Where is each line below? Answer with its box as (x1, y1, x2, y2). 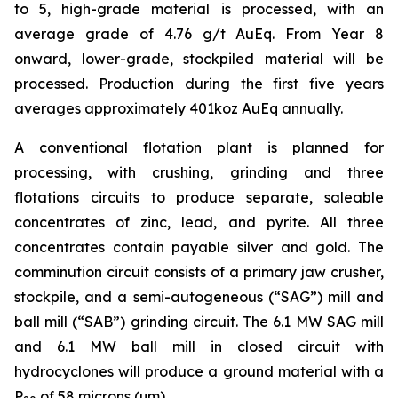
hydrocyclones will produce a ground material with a (14, 362, 384, 381)
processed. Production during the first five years (14, 75, 384, 93)
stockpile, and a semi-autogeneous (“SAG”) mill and (14, 288, 384, 306)
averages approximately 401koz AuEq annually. (14, 99, 343, 118)
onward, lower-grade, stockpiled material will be (14, 50, 384, 68)
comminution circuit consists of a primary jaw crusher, (14, 263, 384, 282)
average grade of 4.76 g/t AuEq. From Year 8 (14, 25, 384, 44)
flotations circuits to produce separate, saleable (14, 188, 384, 207)
